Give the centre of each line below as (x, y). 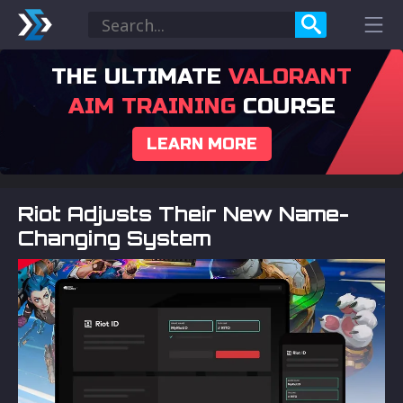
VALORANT (290, 76)
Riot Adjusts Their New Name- (184, 214)
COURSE (285, 106)
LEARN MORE (201, 144)
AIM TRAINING (152, 106)
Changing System (115, 238)
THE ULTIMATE (140, 76)
